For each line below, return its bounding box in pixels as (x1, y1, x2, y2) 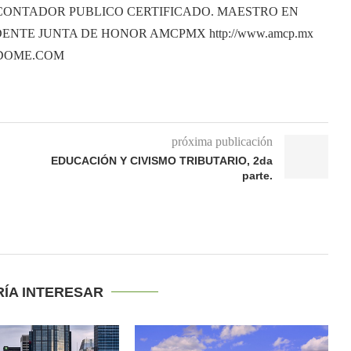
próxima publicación (171, 134, 273, 148)
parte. (241, 168, 273, 182)
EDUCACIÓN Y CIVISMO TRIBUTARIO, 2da (50, 154, 273, 167)
